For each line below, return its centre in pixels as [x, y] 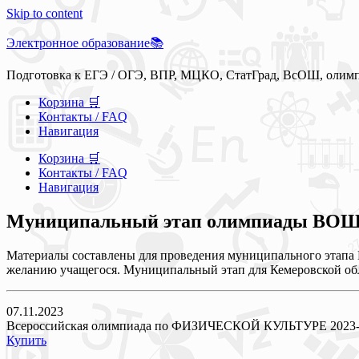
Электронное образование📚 [85, 43]
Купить [26, 340]
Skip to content [44, 13]
